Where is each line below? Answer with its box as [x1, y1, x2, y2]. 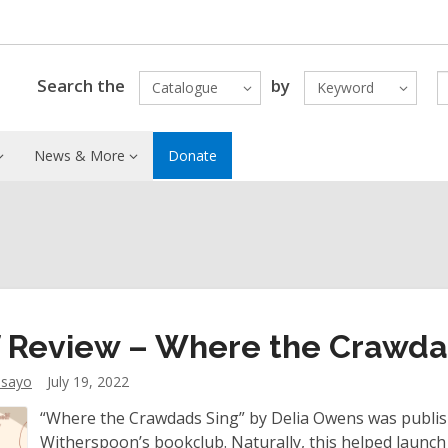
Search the [36, 73, 125, 97]
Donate [167, 146, 217, 165]
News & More [33, 146, 125, 165]
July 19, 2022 [47, 372, 129, 391]
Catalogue [151, 78, 218, 97]
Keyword [316, 78, 374, 97]
